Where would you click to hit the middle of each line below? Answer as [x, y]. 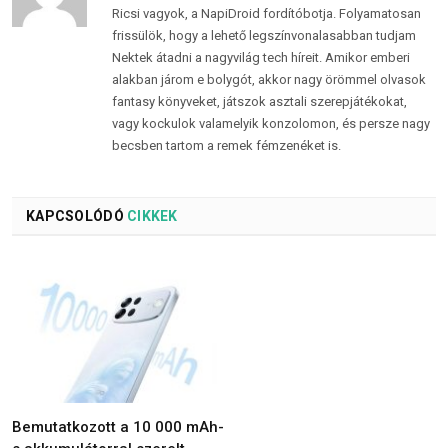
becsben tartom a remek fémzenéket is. [226, 146]
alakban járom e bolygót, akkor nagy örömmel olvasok [269, 80]
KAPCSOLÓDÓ [75, 216]
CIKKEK [150, 216]
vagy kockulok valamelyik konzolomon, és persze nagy [271, 124]
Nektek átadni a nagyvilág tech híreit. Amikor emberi [261, 58]
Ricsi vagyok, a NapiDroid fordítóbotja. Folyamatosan [266, 14]
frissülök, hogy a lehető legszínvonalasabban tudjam [264, 36]
